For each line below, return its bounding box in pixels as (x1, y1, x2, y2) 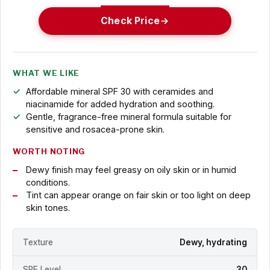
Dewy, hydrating (180, 237, 247, 247)
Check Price (101, 15, 160, 27)
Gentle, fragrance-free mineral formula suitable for (25, 111, 231, 122)
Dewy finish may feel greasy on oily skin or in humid (25, 165, 236, 175)
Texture (23, 237, 53, 247)
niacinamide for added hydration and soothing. (25, 99, 215, 110)
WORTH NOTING (13, 147, 86, 157)
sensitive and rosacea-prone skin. (25, 124, 165, 135)
